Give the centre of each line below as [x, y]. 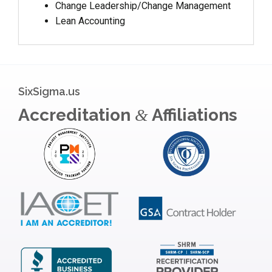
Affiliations [193, 115]
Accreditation [76, 115]
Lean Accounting [90, 21]
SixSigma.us [49, 92]
